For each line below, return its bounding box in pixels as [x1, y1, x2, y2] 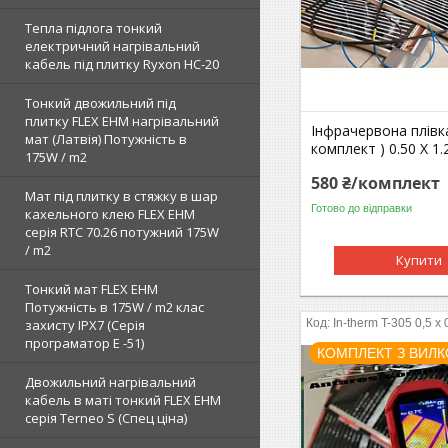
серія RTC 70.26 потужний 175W [25, 223, 219, 241]
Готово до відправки [311, 202, 413, 215]
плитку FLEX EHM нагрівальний [25, 112, 219, 130]
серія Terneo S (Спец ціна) [25, 409, 187, 427]
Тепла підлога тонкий [25, 19, 162, 37]
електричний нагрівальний [25, 37, 200, 55]
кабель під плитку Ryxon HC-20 [25, 55, 219, 73]
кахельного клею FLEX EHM [25, 205, 195, 223]
